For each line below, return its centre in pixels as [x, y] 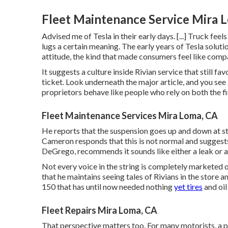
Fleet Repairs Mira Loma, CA [99, 210]
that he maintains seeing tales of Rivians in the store [130, 176]
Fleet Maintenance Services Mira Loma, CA [130, 115]
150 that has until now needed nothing [108, 186]
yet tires [188, 186]
